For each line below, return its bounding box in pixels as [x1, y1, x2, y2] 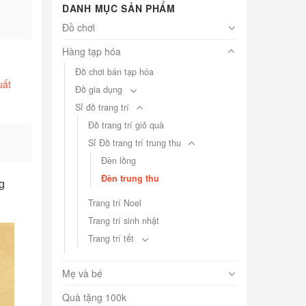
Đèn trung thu [101, 172, 159, 185]
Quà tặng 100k [62, 290, 126, 305]
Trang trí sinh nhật [88, 214, 159, 227]
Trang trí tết [88, 232, 134, 245]
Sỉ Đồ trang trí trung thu [88, 137, 181, 150]
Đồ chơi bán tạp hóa [75, 66, 154, 79]
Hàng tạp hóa [62, 44, 121, 59]
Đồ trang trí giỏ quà [88, 119, 164, 132]
